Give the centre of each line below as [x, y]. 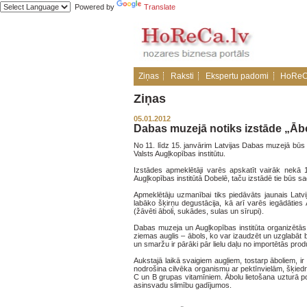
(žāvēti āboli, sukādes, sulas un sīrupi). [199, 211]
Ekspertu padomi [237, 76]
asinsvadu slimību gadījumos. [184, 285]
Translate [160, 7]
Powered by [94, 7]
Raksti [182, 76]
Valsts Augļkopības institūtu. [180, 153]
